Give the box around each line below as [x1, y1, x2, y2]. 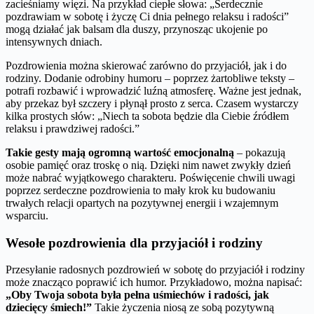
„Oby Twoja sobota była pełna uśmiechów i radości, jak [6, 289, 269, 301]
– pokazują [234, 146, 285, 158]
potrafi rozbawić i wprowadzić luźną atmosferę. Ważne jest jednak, [6, 84, 301, 97]
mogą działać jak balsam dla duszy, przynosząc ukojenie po [6, 22, 268, 35]
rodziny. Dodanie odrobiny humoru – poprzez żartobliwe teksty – [6, 71, 294, 84]
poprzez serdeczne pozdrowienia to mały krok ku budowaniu [6, 184, 275, 196]
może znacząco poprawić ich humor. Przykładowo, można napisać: [6, 276, 302, 289]
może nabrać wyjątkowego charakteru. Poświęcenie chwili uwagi [6, 171, 295, 184]
